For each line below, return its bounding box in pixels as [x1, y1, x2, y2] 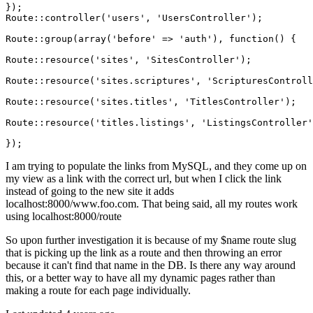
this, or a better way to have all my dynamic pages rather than [6, 272, 275, 284]
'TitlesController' [184, 96, 285, 108]
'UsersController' [156, 13, 252, 24]
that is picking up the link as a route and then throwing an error [6, 247, 282, 259]
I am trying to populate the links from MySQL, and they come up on [6, 160, 307, 173]
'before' [112, 34, 156, 45]
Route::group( [6, 34, 78, 45]
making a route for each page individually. [6, 284, 191, 297]
